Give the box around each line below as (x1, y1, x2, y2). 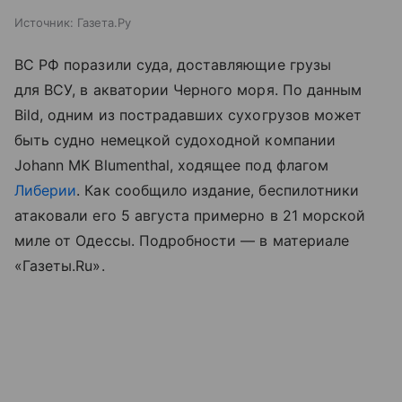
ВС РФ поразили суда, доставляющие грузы (14, 56, 331, 74)
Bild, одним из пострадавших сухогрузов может (14, 106, 363, 125)
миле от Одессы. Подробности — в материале (14, 232, 349, 250)
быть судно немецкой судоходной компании (14, 131, 336, 150)
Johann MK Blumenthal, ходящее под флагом (14, 156, 328, 175)
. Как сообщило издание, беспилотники (76, 181, 360, 200)
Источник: (14, 15, 74, 31)
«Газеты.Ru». (14, 257, 105, 275)
